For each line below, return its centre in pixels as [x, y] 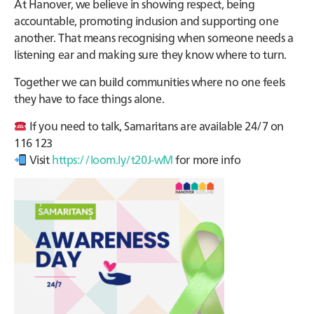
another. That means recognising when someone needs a [154, 37]
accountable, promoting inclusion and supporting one [146, 20]
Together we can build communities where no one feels [150, 81]
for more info [207, 159]
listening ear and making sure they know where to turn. [150, 54]
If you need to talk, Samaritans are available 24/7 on [156, 125]
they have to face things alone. [89, 98]
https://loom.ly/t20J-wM [112, 159]
